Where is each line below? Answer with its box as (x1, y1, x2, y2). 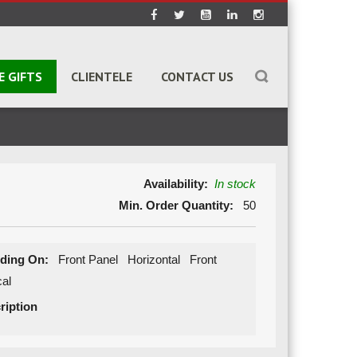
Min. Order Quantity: (118, 198, 233, 212)
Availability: (143, 177, 208, 190)
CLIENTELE (71, 69, 132, 84)
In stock (214, 177, 256, 190)
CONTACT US (161, 69, 233, 84)
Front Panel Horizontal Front (49, 253, 223, 266)
